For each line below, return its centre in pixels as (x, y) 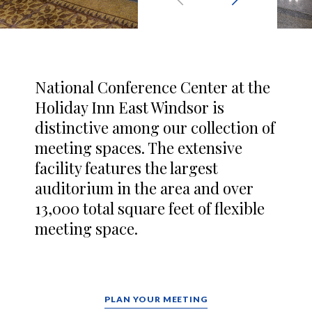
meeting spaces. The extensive (139, 148)
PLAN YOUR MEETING (156, 299)
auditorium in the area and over (144, 188)
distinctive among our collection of (155, 127)
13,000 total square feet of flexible (150, 208)
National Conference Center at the (153, 87)
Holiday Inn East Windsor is (130, 107)
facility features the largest (126, 168)
